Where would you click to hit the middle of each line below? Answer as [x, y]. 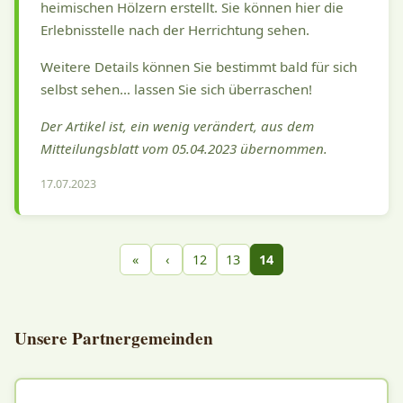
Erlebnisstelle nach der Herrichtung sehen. [175, 30]
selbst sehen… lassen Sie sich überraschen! [176, 90]
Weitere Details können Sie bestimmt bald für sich [199, 67]
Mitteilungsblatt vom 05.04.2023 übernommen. [184, 149]
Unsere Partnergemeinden [114, 338]
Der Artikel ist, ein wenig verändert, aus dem [177, 126]
